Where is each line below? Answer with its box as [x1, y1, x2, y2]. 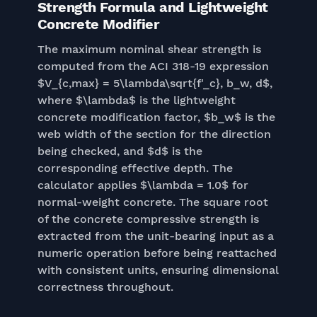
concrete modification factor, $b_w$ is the [37, 110, 275, 124]
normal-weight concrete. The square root [37, 195, 268, 209]
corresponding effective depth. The [37, 161, 233, 175]
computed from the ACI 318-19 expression [37, 59, 269, 73]
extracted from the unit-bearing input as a [37, 229, 274, 243]
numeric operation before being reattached [37, 246, 277, 260]
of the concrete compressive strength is [37, 212, 259, 226]
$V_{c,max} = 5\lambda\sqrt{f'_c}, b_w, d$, [37, 76, 272, 90]
